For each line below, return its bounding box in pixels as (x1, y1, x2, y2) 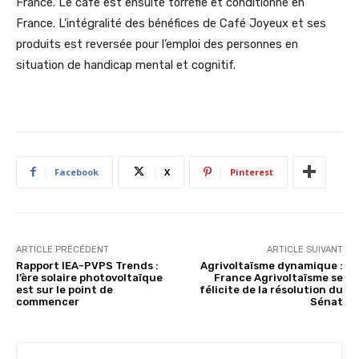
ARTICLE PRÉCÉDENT (16, 244, 109, 255)
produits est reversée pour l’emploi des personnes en (16, 36, 298, 51)
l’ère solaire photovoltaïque (16, 271, 163, 284)
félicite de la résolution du (199, 283, 343, 296)
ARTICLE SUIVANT (266, 244, 343, 255)
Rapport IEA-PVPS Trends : (16, 259, 159, 272)
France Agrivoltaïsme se (213, 271, 343, 284)
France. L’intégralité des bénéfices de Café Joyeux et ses (16, 15, 326, 30)
